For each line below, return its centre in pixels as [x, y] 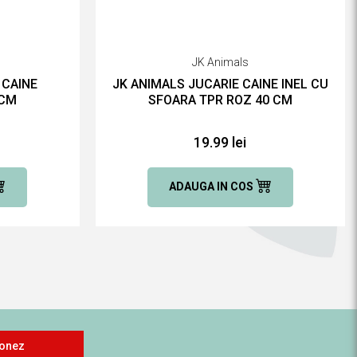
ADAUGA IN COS [212, 186]
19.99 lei [220, 142]
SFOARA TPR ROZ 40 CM [220, 100]
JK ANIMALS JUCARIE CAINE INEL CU [220, 84]
